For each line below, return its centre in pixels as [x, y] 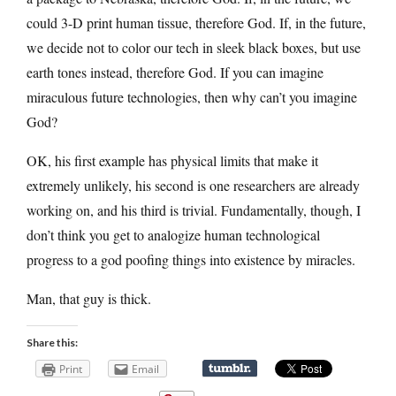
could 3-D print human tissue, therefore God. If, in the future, [196, 22]
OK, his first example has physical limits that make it [172, 160]
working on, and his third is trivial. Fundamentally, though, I [194, 209]
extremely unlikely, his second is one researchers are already [193, 185]
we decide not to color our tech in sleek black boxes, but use [194, 47]
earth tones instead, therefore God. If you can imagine [175, 72]
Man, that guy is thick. [89, 298]
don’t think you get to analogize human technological [173, 234]
